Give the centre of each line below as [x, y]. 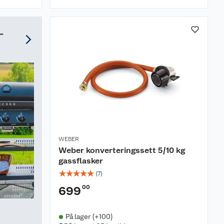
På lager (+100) [89, 216]
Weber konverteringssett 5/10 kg [122, 150]
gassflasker [81, 161]
